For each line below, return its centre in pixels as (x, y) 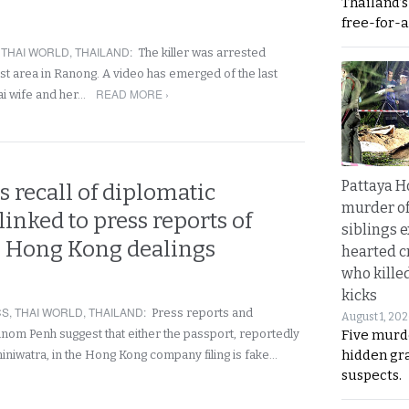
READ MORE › (133, 94)
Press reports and (202, 313)
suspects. (372, 375)
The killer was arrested (202, 52)
